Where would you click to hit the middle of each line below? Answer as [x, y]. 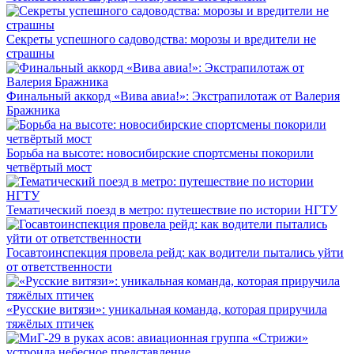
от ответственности [59, 266]
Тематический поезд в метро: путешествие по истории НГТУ [172, 209]
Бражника [33, 110]
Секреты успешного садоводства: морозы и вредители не [161, 39]
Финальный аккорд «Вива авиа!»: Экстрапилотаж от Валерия [173, 96]
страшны [30, 53]
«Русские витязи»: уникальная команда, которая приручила [167, 309]
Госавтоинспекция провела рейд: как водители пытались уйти [175, 252]
